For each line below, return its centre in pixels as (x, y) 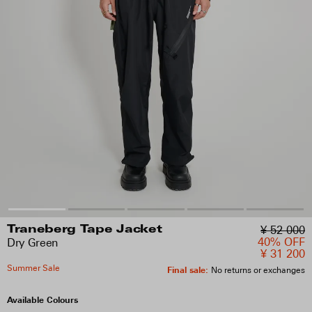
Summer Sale (33, 268)
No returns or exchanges (258, 270)
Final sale (186, 270)
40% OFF (281, 242)
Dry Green (33, 243)
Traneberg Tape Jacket (85, 230)
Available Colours (42, 300)
